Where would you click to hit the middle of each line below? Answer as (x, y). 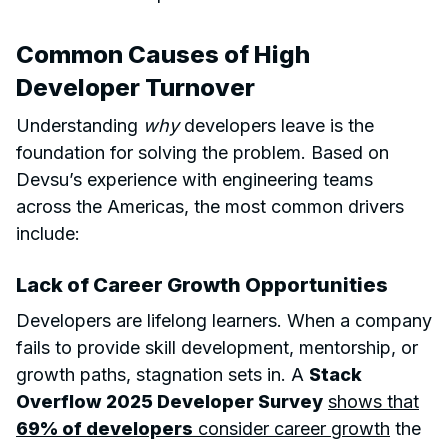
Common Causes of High (163, 54)
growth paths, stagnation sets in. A (162, 374)
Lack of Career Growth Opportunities (202, 284)
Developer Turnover (135, 87)
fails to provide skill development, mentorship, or (217, 347)
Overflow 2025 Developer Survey (169, 401)
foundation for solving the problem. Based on (202, 152)
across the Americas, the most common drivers (210, 206)
